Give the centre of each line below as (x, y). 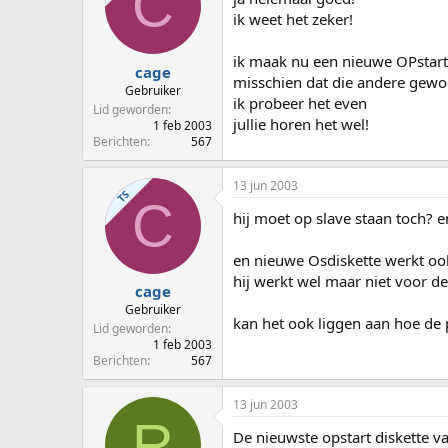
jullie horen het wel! (301, 124)
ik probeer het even (300, 103)
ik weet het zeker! (293, 19)
